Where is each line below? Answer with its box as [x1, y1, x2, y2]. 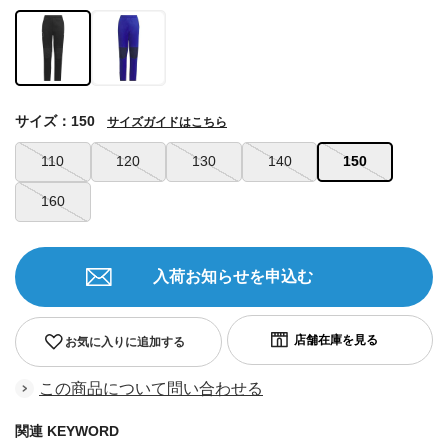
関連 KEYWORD [15, 422, 119, 439]
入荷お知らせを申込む [153, 267, 313, 285]
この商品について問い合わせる [39, 379, 263, 397]
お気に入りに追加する [64, 334, 185, 349]
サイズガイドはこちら [107, 114, 227, 129]
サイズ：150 [15, 112, 95, 129]
